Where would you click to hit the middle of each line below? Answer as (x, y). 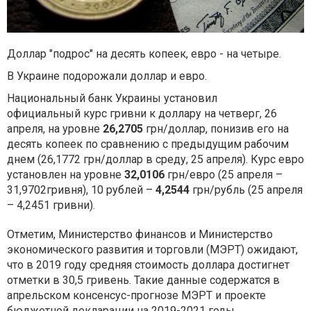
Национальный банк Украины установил (112, 98)
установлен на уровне (66, 174)
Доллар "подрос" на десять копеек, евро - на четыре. (144, 53)
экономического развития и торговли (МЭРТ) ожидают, (152, 249)
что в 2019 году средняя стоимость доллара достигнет (148, 264)
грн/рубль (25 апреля (246, 190)
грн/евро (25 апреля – (225, 174)
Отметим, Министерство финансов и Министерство (140, 234)
